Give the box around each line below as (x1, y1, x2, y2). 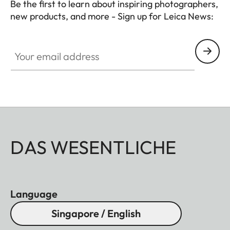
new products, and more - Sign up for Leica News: (10, 10, 214, 22)
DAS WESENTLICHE (10, 135, 176, 159)
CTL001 (10, 23, 40, 33)
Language (10, 187, 57, 200)
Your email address (10, 39, 79, 50)
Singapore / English (51, 206, 141, 220)
